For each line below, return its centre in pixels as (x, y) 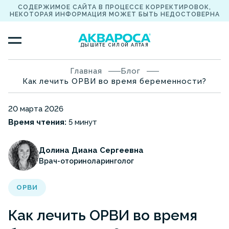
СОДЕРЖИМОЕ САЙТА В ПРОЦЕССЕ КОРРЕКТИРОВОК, (114, 7)
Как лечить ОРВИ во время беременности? (114, 82)
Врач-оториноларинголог (86, 161)
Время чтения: (37, 122)
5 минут (82, 122)
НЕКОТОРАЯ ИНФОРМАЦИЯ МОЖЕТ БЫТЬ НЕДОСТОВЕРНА (114, 14)
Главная (86, 71)
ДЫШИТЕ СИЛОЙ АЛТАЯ (114, 45)
